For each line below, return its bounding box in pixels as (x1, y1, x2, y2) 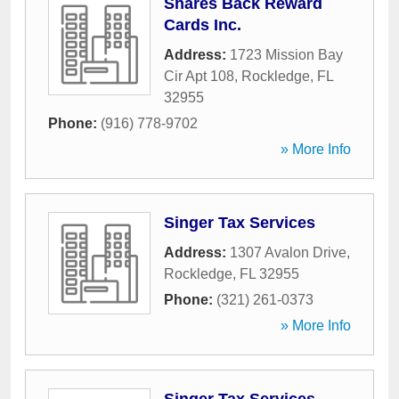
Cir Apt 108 (164, 69, 234, 84)
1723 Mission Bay (230, 47, 343, 62)
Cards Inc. (164, 16, 241, 34)
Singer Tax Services (164, 214, 315, 232)
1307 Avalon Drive (230, 245, 346, 260)
